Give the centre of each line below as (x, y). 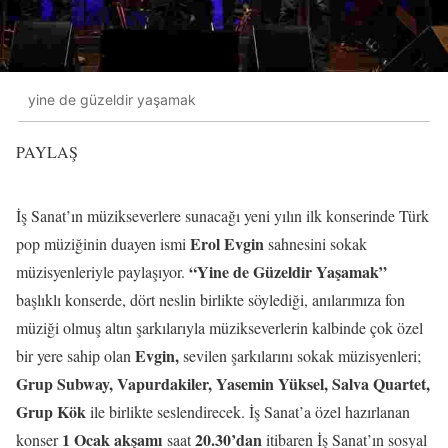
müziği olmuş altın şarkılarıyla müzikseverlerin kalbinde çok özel (219, 327)
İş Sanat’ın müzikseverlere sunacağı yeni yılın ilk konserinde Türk (222, 215)
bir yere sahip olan (75, 355)
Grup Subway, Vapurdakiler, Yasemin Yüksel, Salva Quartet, (223, 383)
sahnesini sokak (315, 243)
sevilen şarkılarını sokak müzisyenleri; (300, 355)
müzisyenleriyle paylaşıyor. (102, 271)
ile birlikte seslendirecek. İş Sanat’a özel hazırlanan (248, 411)
